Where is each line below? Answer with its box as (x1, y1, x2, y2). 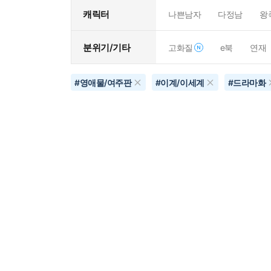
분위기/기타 (83, 42, 131, 53)
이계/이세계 (160, 77, 204, 88)
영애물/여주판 (79, 77, 132, 88)
